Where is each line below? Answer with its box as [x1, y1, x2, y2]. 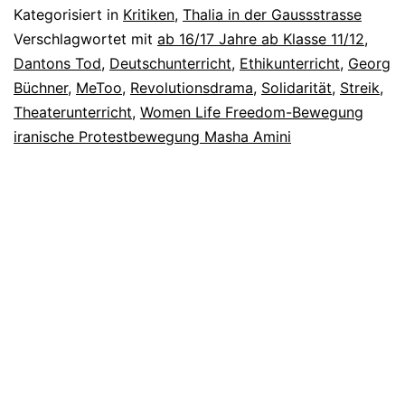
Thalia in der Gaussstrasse [183, 5, 362, 24]
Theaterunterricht [14, 102, 132, 121]
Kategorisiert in [14, 5, 123, 24]
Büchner [14, 78, 68, 97]
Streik [340, 78, 380, 97]
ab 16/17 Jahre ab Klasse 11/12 [157, 29, 364, 48]
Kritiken [123, 5, 174, 24]
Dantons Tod [14, 53, 101, 72]
